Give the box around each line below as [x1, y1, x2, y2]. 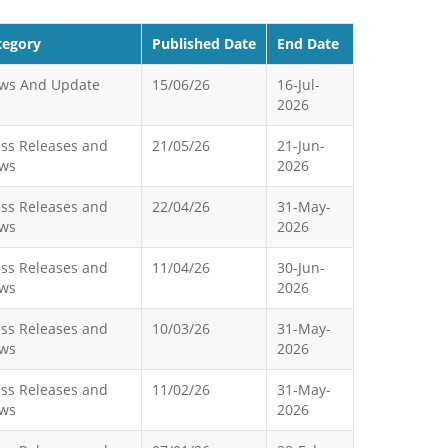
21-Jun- [277, 136, 325, 155]
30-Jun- [277, 258, 325, 277]
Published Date [152, 34, 256, 53]
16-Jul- [277, 75, 320, 94]
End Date [277, 34, 339, 53]
